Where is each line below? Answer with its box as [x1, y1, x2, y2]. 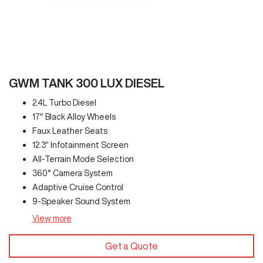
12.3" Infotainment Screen [32, 140, 129, 149]
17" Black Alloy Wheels [32, 112, 116, 121]
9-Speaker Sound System [32, 197, 130, 205]
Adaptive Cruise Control [32, 183, 123, 191]
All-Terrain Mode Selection [32, 154, 134, 163]
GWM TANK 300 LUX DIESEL [9, 76, 164, 89]
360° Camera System [32, 168, 113, 177]
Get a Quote [105, 241, 158, 251]
